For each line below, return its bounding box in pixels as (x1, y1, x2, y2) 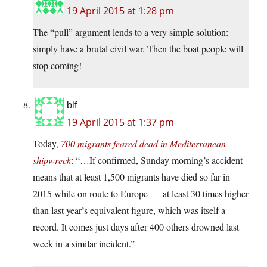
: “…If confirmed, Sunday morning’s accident (71, 154, 243, 167)
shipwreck (33, 154, 71, 167)
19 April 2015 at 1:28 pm (67, 4, 174, 18)
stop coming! (33, 59, 82, 72)
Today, (33, 137, 61, 150)
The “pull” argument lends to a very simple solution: (33, 26, 228, 39)
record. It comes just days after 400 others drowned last (33, 221, 239, 234)
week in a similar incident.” (33, 237, 135, 250)
